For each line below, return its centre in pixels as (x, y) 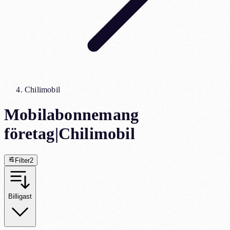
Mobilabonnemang (72, 115)
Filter (23, 161)
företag (30, 134)
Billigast (20, 197)
